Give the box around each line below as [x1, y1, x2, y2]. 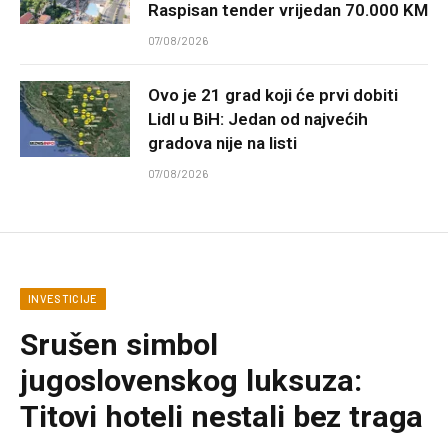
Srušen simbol [20, 326, 219, 362]
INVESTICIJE [28, 291, 98, 305]
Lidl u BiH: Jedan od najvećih [148, 108, 368, 129]
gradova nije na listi [148, 132, 297, 153]
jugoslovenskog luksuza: [20, 362, 362, 398]
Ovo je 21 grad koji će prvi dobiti [148, 84, 398, 105]
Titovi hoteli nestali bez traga [20, 398, 424, 434]
